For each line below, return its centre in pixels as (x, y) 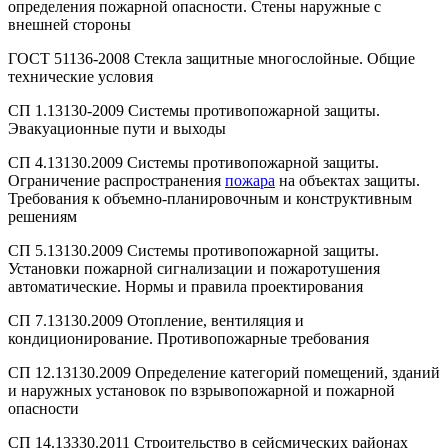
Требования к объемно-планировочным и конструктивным (210, 199)
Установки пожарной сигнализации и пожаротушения (194, 269)
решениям (42, 217)
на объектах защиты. (347, 181)
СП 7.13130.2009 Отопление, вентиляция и (156, 321)
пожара (250, 181)
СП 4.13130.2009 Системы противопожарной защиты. (193, 163)
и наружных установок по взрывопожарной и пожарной (201, 391)
